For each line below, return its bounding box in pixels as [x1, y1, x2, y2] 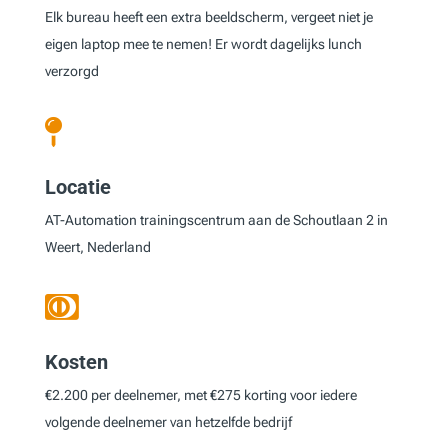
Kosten [44, 349, 108, 374]
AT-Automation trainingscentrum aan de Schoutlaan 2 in [44, 211, 388, 228]
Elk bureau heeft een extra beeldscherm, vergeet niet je [44, 8, 373, 25]
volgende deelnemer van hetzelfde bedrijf [44, 413, 292, 430]
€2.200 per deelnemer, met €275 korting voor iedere [44, 386, 357, 403]
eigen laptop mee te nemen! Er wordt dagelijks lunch [44, 35, 362, 52]
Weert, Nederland [44, 238, 151, 255]
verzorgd [44, 62, 99, 79]
